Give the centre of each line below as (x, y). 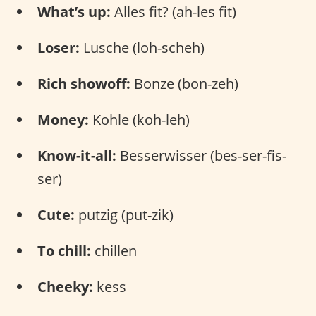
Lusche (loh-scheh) (142, 47)
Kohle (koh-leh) (139, 119)
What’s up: (74, 11)
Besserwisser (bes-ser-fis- (201, 155)
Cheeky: (65, 286)
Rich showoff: (84, 83)
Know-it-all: (77, 155)
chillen (114, 250)
